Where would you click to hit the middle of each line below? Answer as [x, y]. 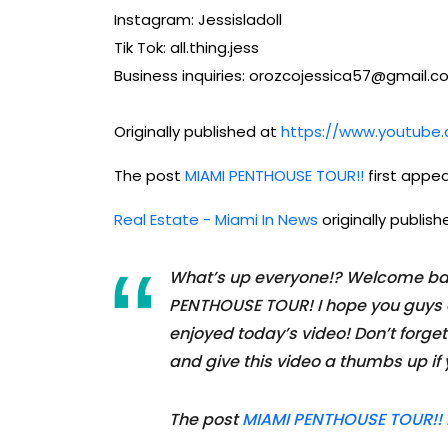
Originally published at [197, 132]
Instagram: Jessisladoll [198, 20]
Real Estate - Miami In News [216, 220]
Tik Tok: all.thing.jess [186, 48]
